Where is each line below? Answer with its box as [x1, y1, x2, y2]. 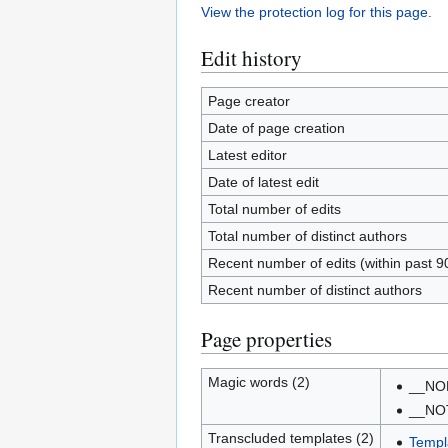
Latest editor [207, 147, 287, 163]
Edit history [201, 44, 302, 72]
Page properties [201, 325, 332, 353]
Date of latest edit [207, 174, 319, 190]
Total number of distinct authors [207, 228, 407, 244]
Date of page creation [207, 120, 345, 136]
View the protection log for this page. [201, 4, 432, 20]
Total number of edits [207, 201, 341, 217]
